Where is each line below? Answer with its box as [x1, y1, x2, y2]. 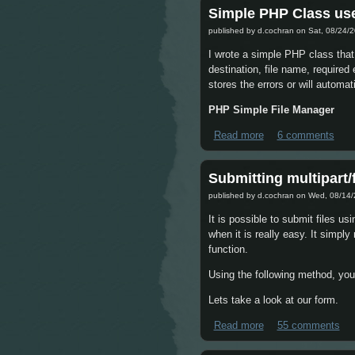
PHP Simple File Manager [208, 104, 334, 116]
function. [208, 243, 248, 256]
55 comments [277, 319, 340, 332]
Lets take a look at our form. [208, 294, 338, 307]
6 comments [277, 129, 334, 142]
